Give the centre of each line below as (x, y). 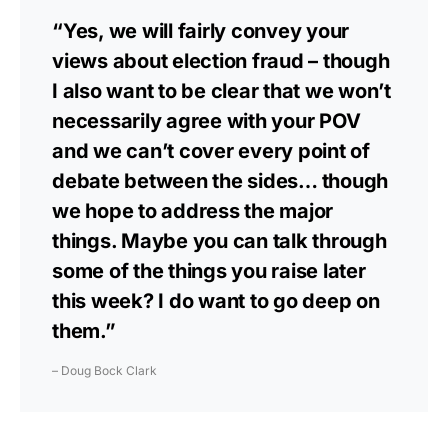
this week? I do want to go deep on (216, 301)
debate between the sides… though (220, 181)
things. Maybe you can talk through (219, 241)
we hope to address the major (192, 211)
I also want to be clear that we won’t (221, 91)
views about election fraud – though (221, 61)
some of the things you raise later (209, 271)
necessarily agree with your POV (206, 121)
